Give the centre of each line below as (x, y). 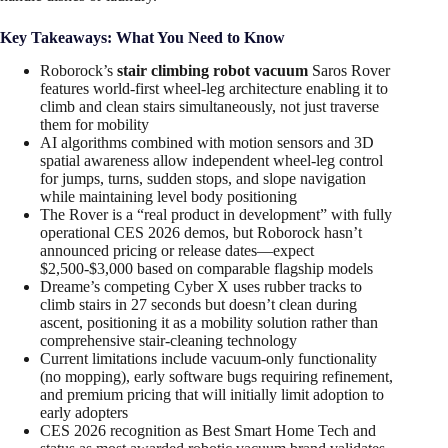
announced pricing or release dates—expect (177, 251)
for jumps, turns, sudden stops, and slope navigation (203, 179)
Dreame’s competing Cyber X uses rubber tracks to (201, 287)
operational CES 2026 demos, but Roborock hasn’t (201, 233)
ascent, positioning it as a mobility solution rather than (209, 323)
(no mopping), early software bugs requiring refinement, (216, 377)
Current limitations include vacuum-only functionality (208, 359)
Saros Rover (349, 71)
